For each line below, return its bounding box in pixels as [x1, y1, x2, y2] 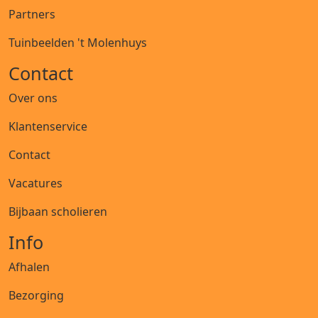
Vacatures [9, 175, 62, 191]
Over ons [9, 89, 57, 106]
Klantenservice [9, 118, 87, 134]
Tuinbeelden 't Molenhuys [9, 34, 147, 50]
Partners [9, 6, 55, 22]
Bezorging [9, 287, 64, 303]
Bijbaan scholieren [9, 203, 107, 219]
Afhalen [9, 258, 50, 275]
